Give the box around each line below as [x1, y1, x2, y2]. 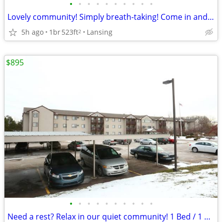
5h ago [21, 27, 44, 37]
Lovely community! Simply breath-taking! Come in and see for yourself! [208, 11, 214, 22]
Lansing [87, 27, 112, 37]
